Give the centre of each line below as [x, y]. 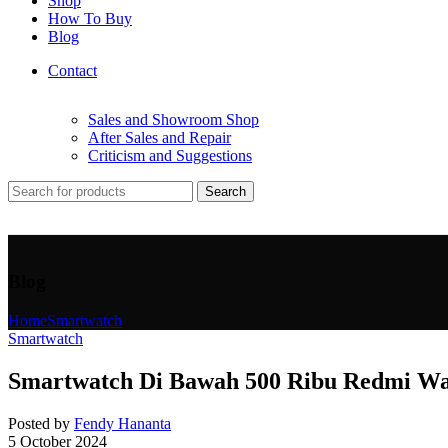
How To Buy [90, 18]
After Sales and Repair [159, 137]
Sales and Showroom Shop [173, 119]
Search [225, 191]
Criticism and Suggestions [170, 155]
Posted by [39, 423]
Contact [72, 70]
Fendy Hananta [122, 423]
